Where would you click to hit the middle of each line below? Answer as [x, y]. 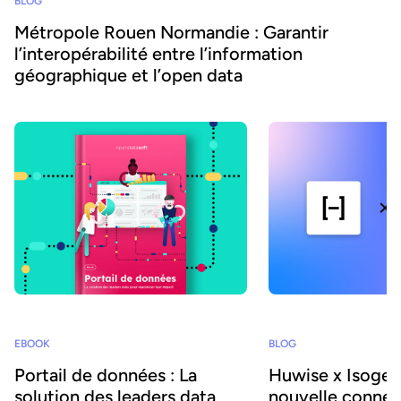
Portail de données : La [106, 375]
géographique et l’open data [128, 75]
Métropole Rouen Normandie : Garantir [171, 32]
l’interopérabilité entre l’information [158, 53]
